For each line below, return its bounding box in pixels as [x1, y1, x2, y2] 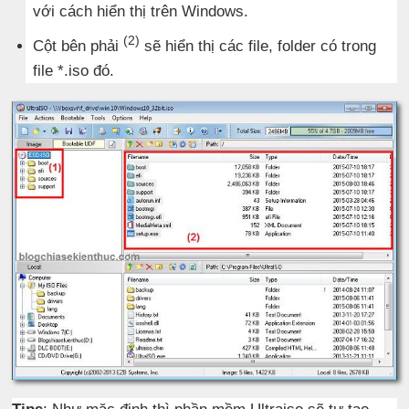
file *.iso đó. [33, 61, 115, 79]
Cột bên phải [33, 37, 124, 55]
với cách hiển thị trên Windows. [33, 3, 249, 21]
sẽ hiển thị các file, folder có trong [140, 37, 377, 55]
